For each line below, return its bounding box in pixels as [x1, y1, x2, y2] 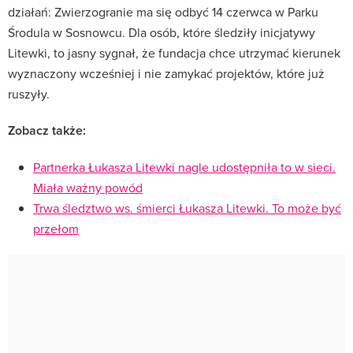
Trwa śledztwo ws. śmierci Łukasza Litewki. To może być [33, 199, 341, 217]
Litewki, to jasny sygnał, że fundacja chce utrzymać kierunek [8, 43, 340, 61]
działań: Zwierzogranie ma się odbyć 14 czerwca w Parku [8, 2, 318, 20]
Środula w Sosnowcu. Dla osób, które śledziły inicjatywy [8, 23, 315, 41]
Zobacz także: [8, 121, 86, 139]
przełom [33, 219, 79, 237]
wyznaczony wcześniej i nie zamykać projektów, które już [8, 64, 325, 82]
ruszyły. [8, 84, 50, 102]
